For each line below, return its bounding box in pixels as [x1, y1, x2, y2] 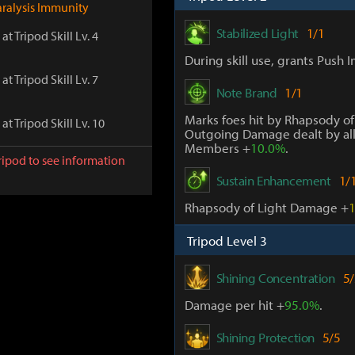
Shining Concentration [216, 269, 335, 286]
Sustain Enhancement [216, 171, 331, 189]
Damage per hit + [184, 296, 284, 313]
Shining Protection [216, 328, 315, 345]
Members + [184, 139, 250, 156]
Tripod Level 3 [186, 232, 267, 249]
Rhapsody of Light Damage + [184, 199, 349, 216]
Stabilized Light [216, 24, 299, 41]
